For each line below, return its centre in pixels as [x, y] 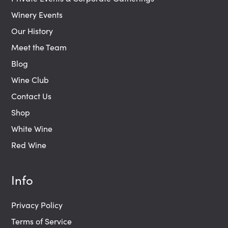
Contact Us [32, 96]
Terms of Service [42, 221]
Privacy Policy [37, 205]
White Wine [32, 128]
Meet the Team [39, 47]
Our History [32, 31]
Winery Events [37, 14]
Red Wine [29, 145]
